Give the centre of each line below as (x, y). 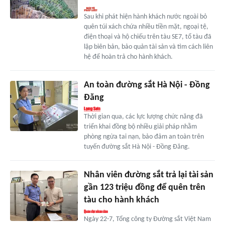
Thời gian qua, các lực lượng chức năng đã (143, 117)
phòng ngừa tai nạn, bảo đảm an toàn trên (144, 137)
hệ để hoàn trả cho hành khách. (128, 57)
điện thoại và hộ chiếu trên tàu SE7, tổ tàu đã (147, 37)
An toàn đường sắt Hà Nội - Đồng (147, 85)
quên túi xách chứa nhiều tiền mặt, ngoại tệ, (146, 27)
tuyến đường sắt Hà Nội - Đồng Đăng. (137, 147)
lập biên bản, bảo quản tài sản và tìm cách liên (148, 47)
